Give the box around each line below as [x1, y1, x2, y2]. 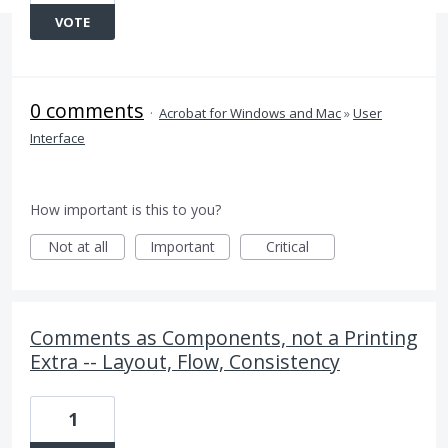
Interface [30, 129, 85, 147]
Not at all [47, 237, 108, 256]
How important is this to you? [30, 200, 221, 219]
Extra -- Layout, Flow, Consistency [30, 348, 340, 375]
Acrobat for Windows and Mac [159, 104, 341, 122]
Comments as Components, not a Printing [30, 324, 418, 351]
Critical [266, 237, 309, 256]
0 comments [30, 97, 144, 124]
